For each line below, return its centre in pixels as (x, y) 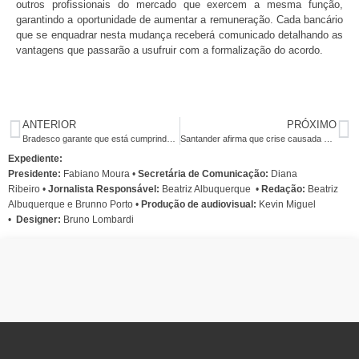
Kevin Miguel (286, 204)
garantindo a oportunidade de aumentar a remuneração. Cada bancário (179, 19)
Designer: (40, 219)
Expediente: (35, 158)
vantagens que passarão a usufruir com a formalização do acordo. (169, 50)
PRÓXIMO (312, 124)
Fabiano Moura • (101, 173)
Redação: (283, 189)
